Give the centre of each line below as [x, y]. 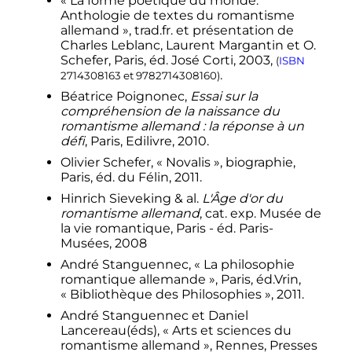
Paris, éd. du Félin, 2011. [131, 178]
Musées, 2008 [103, 244]
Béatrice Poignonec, [125, 97]
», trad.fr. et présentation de [208, 31]
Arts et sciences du [231, 331]
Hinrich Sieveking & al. [131, 199]
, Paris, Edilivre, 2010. [147, 141]
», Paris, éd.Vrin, [255, 280]
